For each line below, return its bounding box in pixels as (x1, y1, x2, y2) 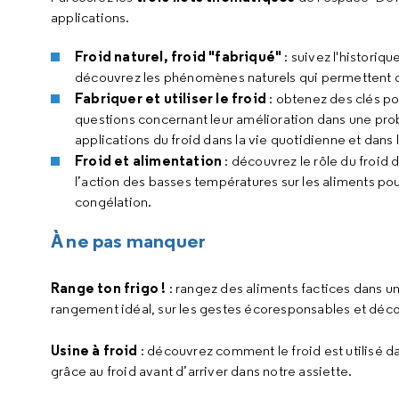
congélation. (75, 193, 152, 210)
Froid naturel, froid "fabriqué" (75, 47, 282, 65)
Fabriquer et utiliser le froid (75, 89, 266, 107)
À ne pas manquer (51, 228, 207, 253)
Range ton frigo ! (51, 279, 167, 297)
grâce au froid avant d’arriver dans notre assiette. (51, 362, 353, 379)
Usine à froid (51, 341, 138, 359)
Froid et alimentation (75, 151, 225, 169)
